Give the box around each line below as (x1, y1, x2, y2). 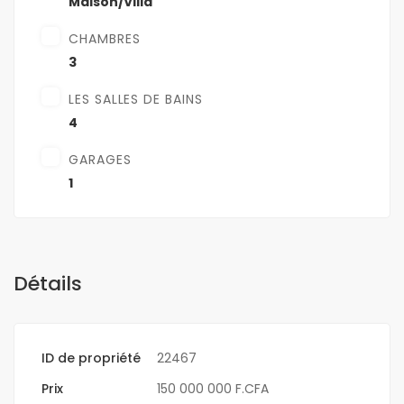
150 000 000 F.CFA (157, 380, 269, 399)
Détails (14, 270, 82, 298)
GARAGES (69, 151, 132, 170)
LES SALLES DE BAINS (69, 90, 203, 109)
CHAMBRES (69, 30, 141, 49)
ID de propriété (41, 349, 141, 368)
